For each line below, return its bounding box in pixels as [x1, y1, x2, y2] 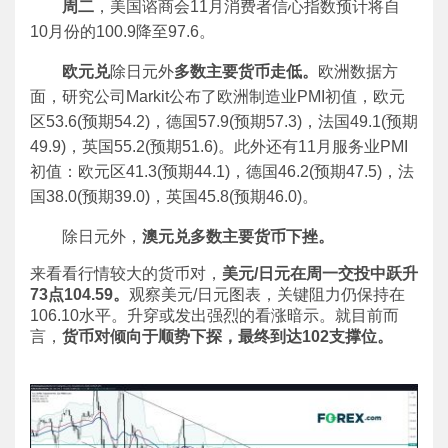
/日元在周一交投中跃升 [254, 265, 418, 282]
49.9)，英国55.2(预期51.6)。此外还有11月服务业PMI [30, 138, 408, 155]
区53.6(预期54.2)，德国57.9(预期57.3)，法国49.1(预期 [30, 113, 418, 130]
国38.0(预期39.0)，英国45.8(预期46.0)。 [30, 188, 318, 205]
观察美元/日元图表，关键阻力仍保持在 [129, 286, 405, 303]
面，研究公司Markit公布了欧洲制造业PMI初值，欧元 [30, 88, 405, 105]
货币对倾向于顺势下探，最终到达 [62, 328, 302, 345]
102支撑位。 [302, 328, 393, 345]
